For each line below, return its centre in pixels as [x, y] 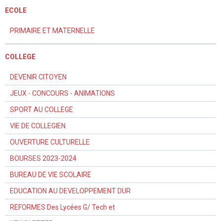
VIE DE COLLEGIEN [38, 126]
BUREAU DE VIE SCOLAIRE [51, 175]
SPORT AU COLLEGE [41, 110]
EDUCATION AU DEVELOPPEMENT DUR [70, 191]
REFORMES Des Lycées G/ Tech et [62, 207]
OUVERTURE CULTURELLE [50, 142]
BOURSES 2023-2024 [43, 158]
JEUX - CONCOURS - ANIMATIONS [62, 93]
